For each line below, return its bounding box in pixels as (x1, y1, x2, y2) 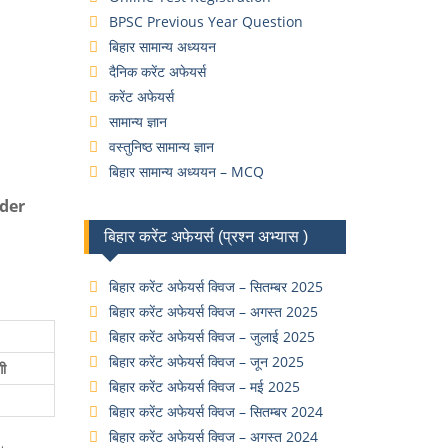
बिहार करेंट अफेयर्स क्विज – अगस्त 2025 (108, 302, 318, 321)
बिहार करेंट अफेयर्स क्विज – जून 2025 (108, 352, 304, 371)
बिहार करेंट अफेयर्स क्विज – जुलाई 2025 (108, 327, 315, 346)
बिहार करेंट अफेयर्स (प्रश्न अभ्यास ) (103, 228, 308, 245)
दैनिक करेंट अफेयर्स (108, 62, 206, 81)
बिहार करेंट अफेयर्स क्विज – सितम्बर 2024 (108, 402, 323, 421)
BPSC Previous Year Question (108, 12, 303, 31)
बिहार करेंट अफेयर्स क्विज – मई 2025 (108, 377, 300, 396)
